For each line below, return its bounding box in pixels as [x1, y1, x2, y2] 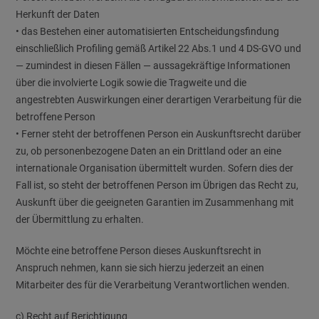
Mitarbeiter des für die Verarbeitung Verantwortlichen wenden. [16, 279, 291, 291]
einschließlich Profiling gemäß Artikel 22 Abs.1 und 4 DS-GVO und [16, 43, 302, 54]
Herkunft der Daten [16, 9, 100, 20]
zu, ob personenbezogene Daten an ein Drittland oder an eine [16, 145, 282, 157]
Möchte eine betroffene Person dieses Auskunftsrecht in [16, 245, 262, 256]
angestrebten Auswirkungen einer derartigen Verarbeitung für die [16, 94, 302, 105]
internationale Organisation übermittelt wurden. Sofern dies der [16, 162, 294, 174]
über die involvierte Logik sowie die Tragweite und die [16, 77, 247, 88]
